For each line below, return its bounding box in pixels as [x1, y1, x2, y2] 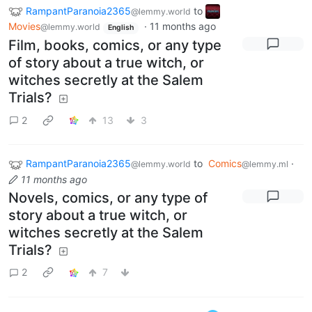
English [107, 23, 134, 33]
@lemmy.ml [242, 159, 288, 170]
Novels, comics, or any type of [8, 189, 208, 206]
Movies [8, 20, 40, 33]
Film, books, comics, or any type [8, 37, 221, 54]
